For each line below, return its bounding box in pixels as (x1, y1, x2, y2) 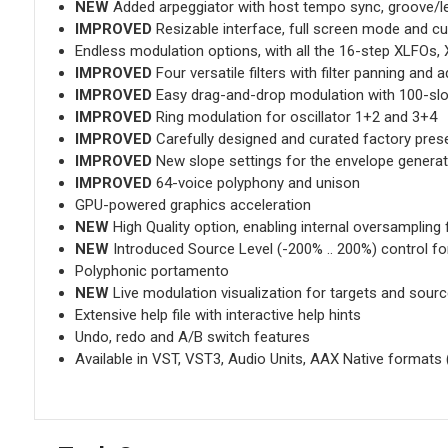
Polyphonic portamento (74, 262, 229, 281)
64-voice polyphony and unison (151, 174, 360, 193)
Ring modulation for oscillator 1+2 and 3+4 (151, 108, 437, 127)
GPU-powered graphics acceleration (74, 196, 311, 215)
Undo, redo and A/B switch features (74, 328, 310, 347)
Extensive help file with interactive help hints (74, 306, 361, 325)
